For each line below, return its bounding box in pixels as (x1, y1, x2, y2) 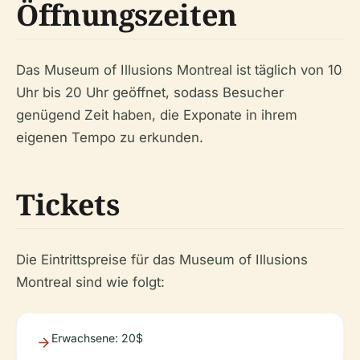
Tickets (16, 184, 120, 224)
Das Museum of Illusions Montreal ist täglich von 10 (16, 61, 342, 78)
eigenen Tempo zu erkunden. (16, 129, 203, 145)
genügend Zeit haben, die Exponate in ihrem (16, 106, 297, 123)
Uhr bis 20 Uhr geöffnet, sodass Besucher (16, 84, 284, 100)
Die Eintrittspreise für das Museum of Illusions (16, 251, 308, 268)
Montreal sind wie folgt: (16, 273, 165, 290)
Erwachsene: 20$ (51, 330, 143, 345)
